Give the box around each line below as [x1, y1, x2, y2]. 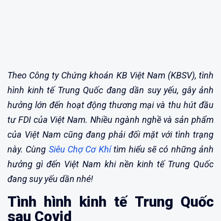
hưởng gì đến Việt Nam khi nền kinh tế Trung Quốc [7, 158, 214, 169]
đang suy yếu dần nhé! [7, 173, 93, 184]
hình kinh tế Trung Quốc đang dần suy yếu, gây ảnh [7, 84, 214, 95]
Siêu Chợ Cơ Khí [48, 144, 111, 154]
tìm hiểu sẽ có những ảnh [110, 144, 214, 154]
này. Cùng [7, 144, 49, 154]
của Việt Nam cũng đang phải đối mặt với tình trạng [7, 129, 214, 140]
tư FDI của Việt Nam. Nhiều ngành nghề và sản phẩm [7, 114, 214, 125]
